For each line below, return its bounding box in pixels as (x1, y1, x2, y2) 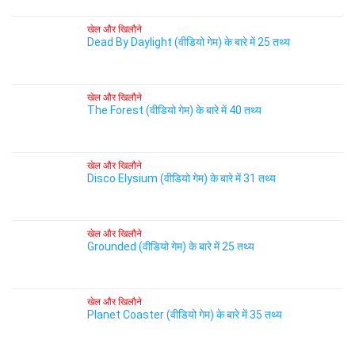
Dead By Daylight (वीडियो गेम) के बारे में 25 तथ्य (87, 36, 290, 48)
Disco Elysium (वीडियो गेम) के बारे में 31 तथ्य (87, 172, 276, 185)
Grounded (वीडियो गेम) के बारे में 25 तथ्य (87, 240, 254, 253)
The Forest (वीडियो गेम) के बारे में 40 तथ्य (87, 104, 261, 116)
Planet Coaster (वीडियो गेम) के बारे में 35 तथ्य (87, 308, 282, 321)
